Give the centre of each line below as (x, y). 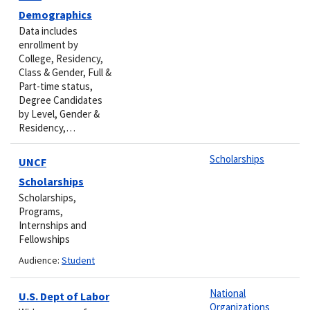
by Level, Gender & (59, 113)
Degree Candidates (61, 100)
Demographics (55, 14)
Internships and (53, 225)
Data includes (48, 30)
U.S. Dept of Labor (64, 296)
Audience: (40, 260)
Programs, (41, 211)
